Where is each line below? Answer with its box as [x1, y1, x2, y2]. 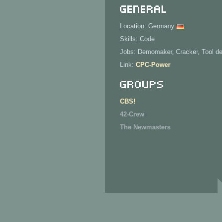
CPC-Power [136, 61, 170, 68]
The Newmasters [120, 123, 170, 131]
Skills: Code [120, 35, 155, 43]
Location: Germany [120, 22, 176, 30]
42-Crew [120, 111, 144, 118]
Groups [120, 75, 165, 91]
